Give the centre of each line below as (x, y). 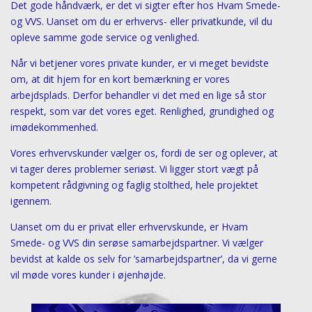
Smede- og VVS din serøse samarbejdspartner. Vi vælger (136, 242)
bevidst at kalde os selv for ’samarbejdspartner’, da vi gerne (143, 258)
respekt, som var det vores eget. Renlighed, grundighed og (142, 111)
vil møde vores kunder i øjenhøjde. (88, 274)
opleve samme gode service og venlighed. (104, 37)
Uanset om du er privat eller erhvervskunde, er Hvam (129, 226)
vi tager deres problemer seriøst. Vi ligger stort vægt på (134, 169)
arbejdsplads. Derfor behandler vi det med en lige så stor (138, 95)
